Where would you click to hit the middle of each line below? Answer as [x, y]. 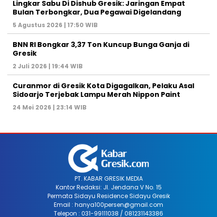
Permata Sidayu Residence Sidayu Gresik [108, 196]
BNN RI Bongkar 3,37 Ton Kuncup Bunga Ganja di [101, 44]
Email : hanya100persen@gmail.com [108, 204]
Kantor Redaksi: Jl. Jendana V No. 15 [108, 187]
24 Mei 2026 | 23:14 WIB [50, 107]
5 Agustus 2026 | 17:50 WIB [55, 25]
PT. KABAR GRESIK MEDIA [108, 178]
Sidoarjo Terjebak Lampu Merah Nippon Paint [96, 94]
